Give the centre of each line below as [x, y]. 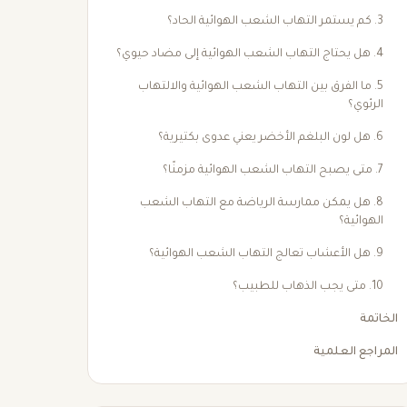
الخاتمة [378, 320]
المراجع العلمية [355, 352]
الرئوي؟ [365, 105]
